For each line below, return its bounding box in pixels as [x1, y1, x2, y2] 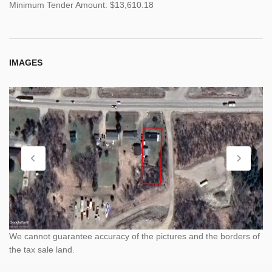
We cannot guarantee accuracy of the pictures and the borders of [9, 231, 260, 242]
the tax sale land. [9, 245, 75, 255]
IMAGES [9, 57, 42, 67]
